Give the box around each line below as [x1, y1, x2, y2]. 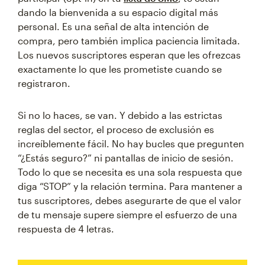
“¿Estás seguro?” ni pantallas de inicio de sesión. [18, 152, 234, 163]
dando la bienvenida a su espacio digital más [18, 7, 218, 18]
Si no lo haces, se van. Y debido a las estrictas [18, 109, 222, 121]
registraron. [18, 77, 70, 89]
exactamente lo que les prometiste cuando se [18, 63, 222, 75]
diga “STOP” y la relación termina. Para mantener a [18, 180, 243, 192]
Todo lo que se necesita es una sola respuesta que [18, 166, 242, 177]
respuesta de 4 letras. [18, 223, 114, 234]
